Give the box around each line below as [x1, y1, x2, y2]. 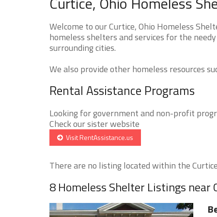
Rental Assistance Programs [49, 81, 195, 100]
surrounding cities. [49, 41, 116, 54]
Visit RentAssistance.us [63, 132, 133, 142]
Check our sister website [49, 117, 139, 130]
